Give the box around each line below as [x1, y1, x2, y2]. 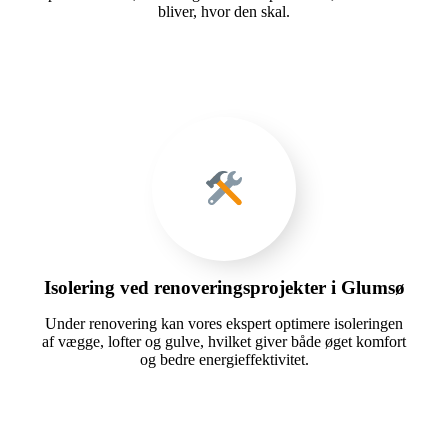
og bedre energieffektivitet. [139, 350, 309, 368]
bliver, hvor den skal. [158, 2, 290, 20]
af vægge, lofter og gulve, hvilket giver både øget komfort [42, 332, 406, 350]
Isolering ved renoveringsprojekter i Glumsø [43, 276, 405, 298]
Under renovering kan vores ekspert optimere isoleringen [45, 314, 403, 332]
